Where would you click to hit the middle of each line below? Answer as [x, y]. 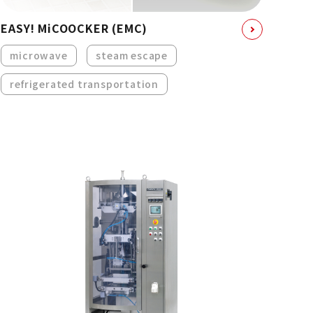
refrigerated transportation [84, 84]
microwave [39, 56]
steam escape [132, 56]
